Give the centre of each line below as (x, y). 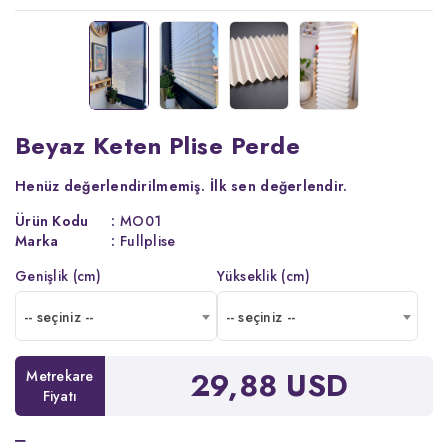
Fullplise (148, 240)
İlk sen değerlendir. (279, 185)
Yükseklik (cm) (263, 275)
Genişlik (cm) (58, 275)
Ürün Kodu (52, 220)
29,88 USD (269, 385)
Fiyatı (60, 395)
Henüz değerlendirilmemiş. (110, 185)
